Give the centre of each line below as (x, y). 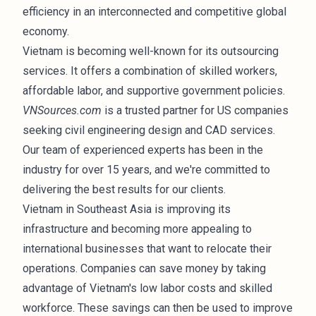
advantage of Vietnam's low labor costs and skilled (147, 288)
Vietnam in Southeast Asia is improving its (127, 209)
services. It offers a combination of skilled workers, (150, 71)
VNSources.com (62, 110)
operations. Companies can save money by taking (144, 268)
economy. (46, 31)
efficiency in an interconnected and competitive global (154, 12)
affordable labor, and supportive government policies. (154, 91)
